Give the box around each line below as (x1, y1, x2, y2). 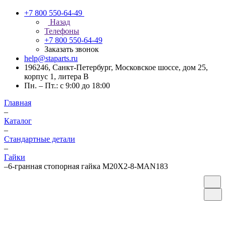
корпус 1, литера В (24, 72, 89, 81)
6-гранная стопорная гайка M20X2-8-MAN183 (8, 162, 168, 171)
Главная (4, 98, 31, 107)
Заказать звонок (44, 45, 99, 53)
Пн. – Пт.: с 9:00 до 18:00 (24, 81, 110, 90)
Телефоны (44, 27, 79, 35)
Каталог (4, 117, 32, 125)
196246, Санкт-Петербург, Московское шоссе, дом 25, (24, 63, 208, 72)
